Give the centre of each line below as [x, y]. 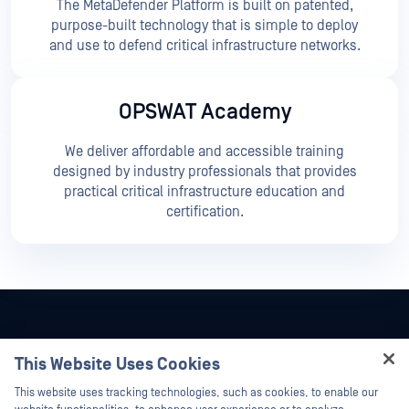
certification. [204, 212]
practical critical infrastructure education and [204, 192]
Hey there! [176, 385]
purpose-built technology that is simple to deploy [204, 26]
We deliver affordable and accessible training [204, 152]
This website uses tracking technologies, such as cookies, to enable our [196, 393]
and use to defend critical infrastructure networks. [204, 46]
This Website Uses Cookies [117, 365]
